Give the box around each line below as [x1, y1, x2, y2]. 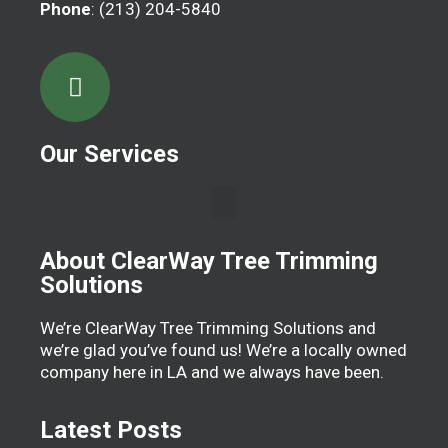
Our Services [40, 140, 179, 169]
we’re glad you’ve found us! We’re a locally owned [40, 340, 407, 361]
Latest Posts [40, 415, 182, 444]
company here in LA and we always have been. [40, 362, 384, 383]
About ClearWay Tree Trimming [40, 247, 378, 276]
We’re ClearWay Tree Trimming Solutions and [40, 318, 376, 339]
